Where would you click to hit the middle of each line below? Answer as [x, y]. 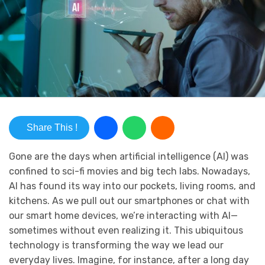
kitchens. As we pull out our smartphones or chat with [129, 201]
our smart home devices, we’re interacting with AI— [123, 216]
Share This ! [52, 128]
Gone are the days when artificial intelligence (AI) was [129, 157]
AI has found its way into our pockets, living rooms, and [132, 186]
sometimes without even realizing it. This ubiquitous [126, 231]
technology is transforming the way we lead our [116, 245]
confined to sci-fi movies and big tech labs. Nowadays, [130, 172]
